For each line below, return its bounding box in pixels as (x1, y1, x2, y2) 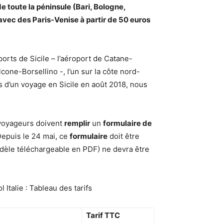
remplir (64, 118, 90, 128)
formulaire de (103, 118, 152, 128)
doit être (108, 131, 139, 141)
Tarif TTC (86, 211, 120, 220)
